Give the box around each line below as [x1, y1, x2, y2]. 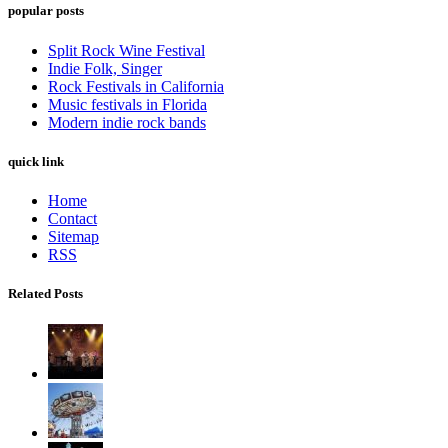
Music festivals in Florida [48, 95, 207, 113]
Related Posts [8, 286, 83, 302]
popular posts [8, 3, 84, 19]
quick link [8, 153, 64, 169]
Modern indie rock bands [48, 113, 206, 131]
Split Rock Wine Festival [48, 41, 205, 59]
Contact [48, 209, 97, 227]
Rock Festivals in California [48, 77, 224, 95]
